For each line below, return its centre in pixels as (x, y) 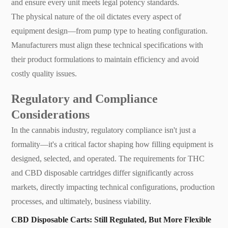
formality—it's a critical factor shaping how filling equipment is (112, 144)
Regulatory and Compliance (85, 98)
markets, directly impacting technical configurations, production (113, 187)
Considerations (51, 114)
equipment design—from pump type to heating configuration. (110, 31)
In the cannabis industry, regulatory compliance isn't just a (104, 130)
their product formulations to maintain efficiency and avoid (105, 59)
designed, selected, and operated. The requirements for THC (108, 158)
